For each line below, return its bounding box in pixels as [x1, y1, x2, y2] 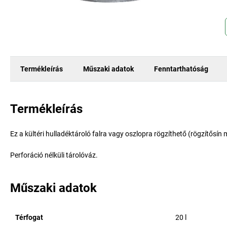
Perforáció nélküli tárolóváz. [10, 151, 98, 159]
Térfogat [15, 213, 43, 221]
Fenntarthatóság [154, 64, 208, 73]
